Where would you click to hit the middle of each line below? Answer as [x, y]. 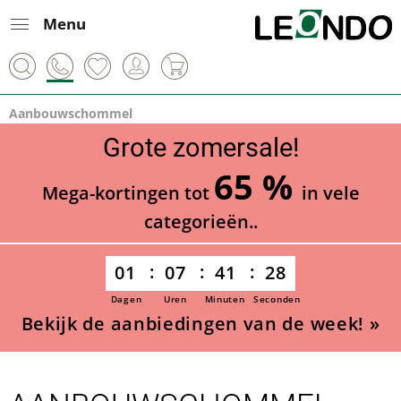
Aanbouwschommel [71, 113]
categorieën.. [200, 222]
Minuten [225, 299]
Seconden [277, 299]
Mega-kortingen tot [128, 193]
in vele [330, 193]
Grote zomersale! [200, 148]
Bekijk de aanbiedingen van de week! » [200, 324]
